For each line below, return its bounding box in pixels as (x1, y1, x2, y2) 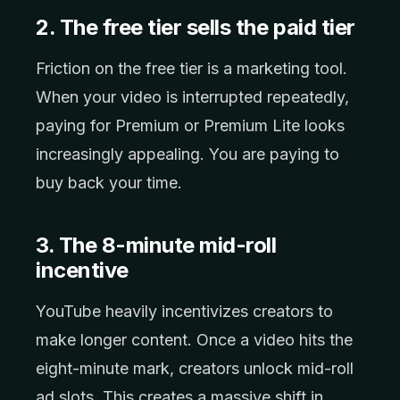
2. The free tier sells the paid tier (36, 14, 355, 40)
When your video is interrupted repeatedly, (36, 87, 349, 106)
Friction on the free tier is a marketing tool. (36, 59, 347, 78)
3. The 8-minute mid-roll (36, 232, 277, 258)
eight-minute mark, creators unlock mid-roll (36, 359, 354, 378)
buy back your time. (36, 173, 182, 192)
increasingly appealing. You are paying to (36, 145, 339, 163)
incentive (36, 257, 129, 283)
